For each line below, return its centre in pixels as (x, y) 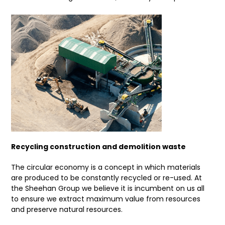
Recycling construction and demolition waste (99, 147)
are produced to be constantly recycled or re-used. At (107, 178)
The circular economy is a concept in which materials (106, 167)
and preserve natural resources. (67, 210)
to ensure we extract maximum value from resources (106, 199)
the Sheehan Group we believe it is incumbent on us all (108, 189)
